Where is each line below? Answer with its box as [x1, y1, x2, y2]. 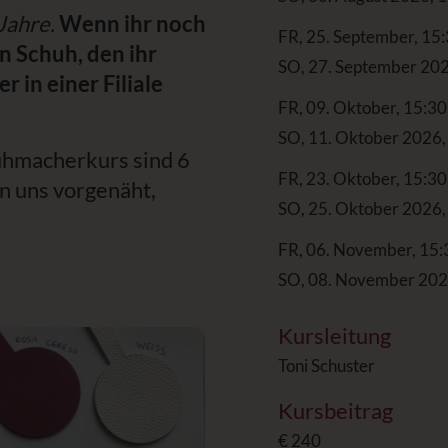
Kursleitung [278, 322, 391, 349]
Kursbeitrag [278, 397, 393, 424]
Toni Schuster [278, 355, 375, 376]
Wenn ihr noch [59, 10, 206, 37]
